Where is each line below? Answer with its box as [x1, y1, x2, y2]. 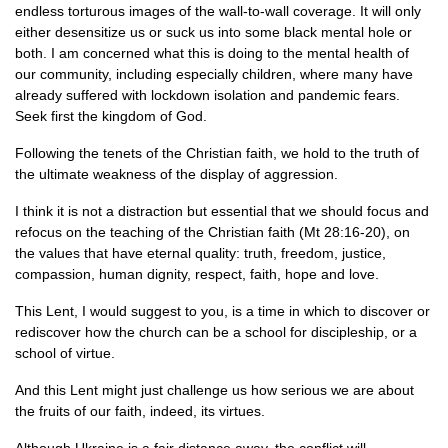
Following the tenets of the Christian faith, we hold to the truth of [15, 145, 419, 161]
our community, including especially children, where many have [15, 66, 413, 82]
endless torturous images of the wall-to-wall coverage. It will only [15, 3, 421, 19]
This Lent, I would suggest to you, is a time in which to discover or [15, 303, 430, 319]
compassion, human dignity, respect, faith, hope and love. [15, 266, 379, 282]
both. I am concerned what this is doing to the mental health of [15, 45, 409, 61]
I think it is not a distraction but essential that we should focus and [15, 203, 429, 219]
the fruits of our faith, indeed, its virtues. [15, 403, 265, 419]
